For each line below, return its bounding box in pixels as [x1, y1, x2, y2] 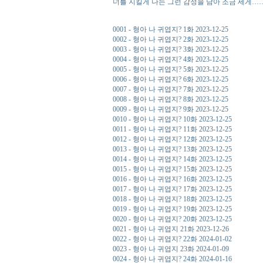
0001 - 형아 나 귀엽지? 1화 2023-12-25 [113, 25, 228, 33]
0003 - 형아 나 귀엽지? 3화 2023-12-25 [113, 45, 228, 53]
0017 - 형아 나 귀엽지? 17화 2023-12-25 [113, 185, 232, 193]
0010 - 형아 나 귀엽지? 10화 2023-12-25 [113, 115, 232, 123]
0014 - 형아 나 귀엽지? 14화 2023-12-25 [113, 155, 232, 163]
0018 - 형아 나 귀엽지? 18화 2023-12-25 [113, 195, 232, 203]
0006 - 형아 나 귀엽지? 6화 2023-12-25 [113, 75, 228, 83]
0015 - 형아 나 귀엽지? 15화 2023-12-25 [113, 165, 232, 173]
